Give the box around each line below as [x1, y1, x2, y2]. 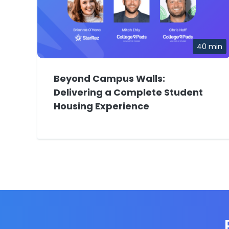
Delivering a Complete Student [54, 86, 203, 99]
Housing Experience [54, 100, 149, 113]
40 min [197, 41, 222, 52]
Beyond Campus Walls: [54, 72, 165, 85]
